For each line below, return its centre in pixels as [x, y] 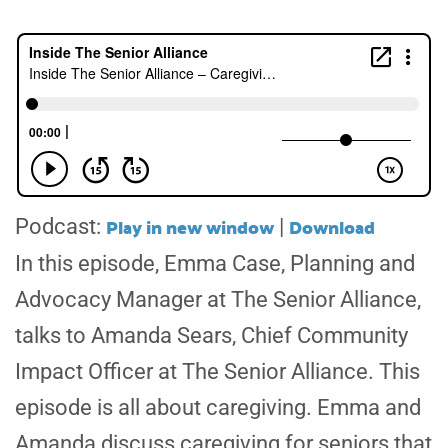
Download [332, 227]
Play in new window [190, 227]
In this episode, [89, 264]
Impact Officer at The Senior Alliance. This [217, 372]
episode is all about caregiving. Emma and [218, 408]
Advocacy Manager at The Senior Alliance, [218, 300]
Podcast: [60, 227]
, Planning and [348, 264]
